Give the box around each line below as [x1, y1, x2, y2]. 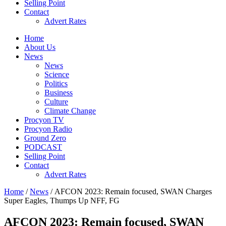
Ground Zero [24, 134, 66, 142]
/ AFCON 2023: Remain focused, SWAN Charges [48, 187, 212, 196]
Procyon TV [24, 116, 64, 124]
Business [44, 88, 73, 97]
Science [44, 70, 69, 79]
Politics [44, 79, 68, 88]
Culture [44, 97, 68, 106]
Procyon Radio [24, 125, 72, 133]
